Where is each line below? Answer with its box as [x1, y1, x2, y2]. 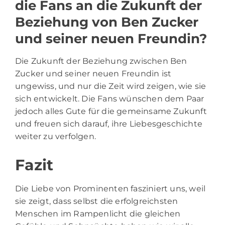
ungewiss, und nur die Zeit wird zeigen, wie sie [15, 81, 206, 91]
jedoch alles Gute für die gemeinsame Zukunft [15, 106, 207, 116]
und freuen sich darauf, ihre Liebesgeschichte [15, 119, 203, 129]
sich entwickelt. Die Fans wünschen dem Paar [15, 93, 204, 103]
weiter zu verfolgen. [15, 131, 96, 141]
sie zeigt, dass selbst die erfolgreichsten [15, 196, 178, 206]
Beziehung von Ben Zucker [15, 14, 198, 30]
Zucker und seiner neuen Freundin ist [15, 68, 172, 78]
